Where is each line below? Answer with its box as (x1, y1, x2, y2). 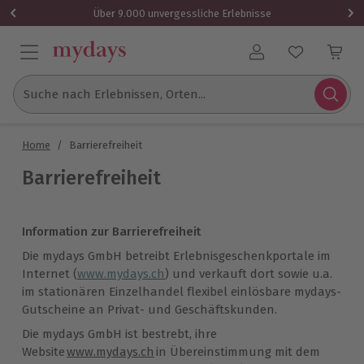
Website (22, 344, 67, 359)
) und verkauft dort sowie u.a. (165, 266, 332, 281)
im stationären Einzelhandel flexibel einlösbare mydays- (22, 284, 341, 299)
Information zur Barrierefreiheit (22, 224, 201, 239)
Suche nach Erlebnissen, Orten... (24, 87, 206, 102)
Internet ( (22, 266, 77, 281)
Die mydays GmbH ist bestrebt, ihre (22, 327, 217, 341)
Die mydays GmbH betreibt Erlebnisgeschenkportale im (22, 249, 331, 263)
